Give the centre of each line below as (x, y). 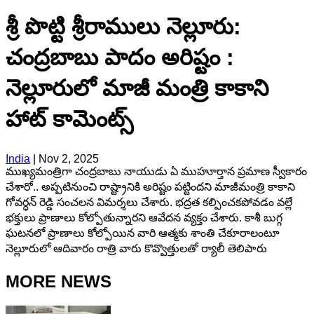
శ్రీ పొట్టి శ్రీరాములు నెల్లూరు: (123, 27)
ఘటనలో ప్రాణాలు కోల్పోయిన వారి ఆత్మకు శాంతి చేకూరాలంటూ (143, 233)
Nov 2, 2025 (69, 158)
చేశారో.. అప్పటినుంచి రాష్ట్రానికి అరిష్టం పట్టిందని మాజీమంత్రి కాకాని (150, 186)
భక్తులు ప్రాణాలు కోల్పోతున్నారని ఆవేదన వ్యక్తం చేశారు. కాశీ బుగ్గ (144, 217)
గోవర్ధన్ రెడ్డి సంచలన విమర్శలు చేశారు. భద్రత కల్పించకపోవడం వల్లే (149, 202)
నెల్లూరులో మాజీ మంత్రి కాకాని (137, 89)
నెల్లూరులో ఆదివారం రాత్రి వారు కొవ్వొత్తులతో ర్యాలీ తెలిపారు (136, 248)
